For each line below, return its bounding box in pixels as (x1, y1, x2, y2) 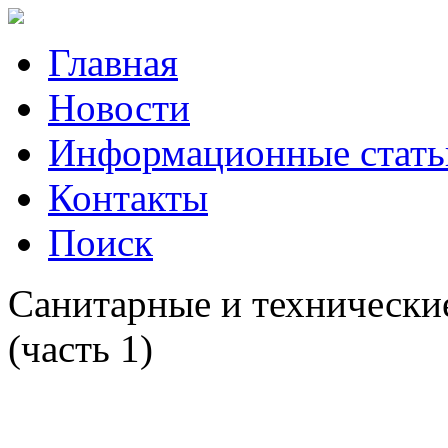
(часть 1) (8, 327, 153, 370)
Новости (48, 86, 190, 129)
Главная (48, 41, 178, 84)
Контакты (48, 176, 208, 219)
